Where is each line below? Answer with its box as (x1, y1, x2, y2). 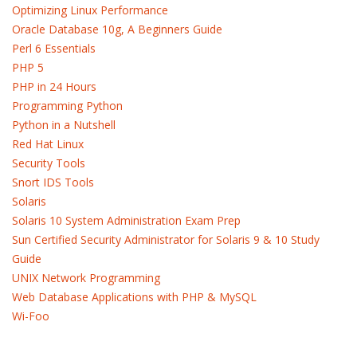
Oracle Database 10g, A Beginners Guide (12, 22, 222, 37)
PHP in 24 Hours (12, 79, 96, 94)
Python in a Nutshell (12, 117, 116, 132)
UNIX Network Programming (12, 270, 160, 285)
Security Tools (12, 155, 85, 171)
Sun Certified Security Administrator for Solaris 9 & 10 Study (12, 232, 320, 247)
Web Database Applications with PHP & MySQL (12, 289, 257, 304)
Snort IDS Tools (12, 175, 94, 190)
